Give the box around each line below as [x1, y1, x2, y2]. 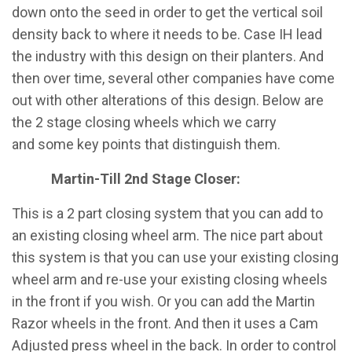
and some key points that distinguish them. [12, 136, 280, 152]
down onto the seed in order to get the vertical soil [12, 4, 323, 20]
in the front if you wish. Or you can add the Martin [12, 293, 315, 310]
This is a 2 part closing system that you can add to [12, 205, 323, 222]
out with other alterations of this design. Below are [12, 92, 324, 108]
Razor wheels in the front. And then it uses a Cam [12, 315, 318, 332]
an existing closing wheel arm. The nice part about [12, 227, 323, 244]
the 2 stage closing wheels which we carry [12, 114, 277, 130]
